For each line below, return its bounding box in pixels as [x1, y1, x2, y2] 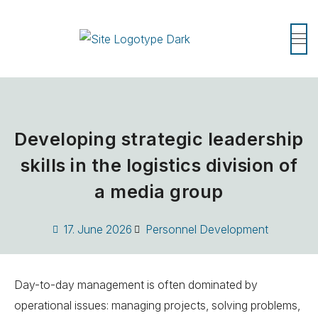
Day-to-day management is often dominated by [14, 278, 258, 292]
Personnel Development [145, 223, 268, 237]
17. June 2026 [63, 223, 132, 237]
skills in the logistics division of [20, 155, 298, 176]
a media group [94, 181, 224, 202]
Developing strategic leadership [14, 128, 304, 150]
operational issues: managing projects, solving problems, [14, 299, 300, 313]
